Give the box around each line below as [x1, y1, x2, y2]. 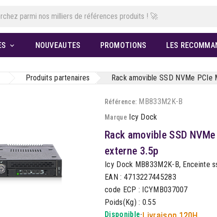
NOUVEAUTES [35, 41, 81, 50]
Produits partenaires [25, 73, 90, 83]
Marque [105, 113, 127, 122]
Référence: [105, 98, 137, 106]
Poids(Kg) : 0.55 [105, 198, 156, 207]
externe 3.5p [105, 145, 159, 157]
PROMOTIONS [100, 41, 147, 50]
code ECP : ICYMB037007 [105, 185, 188, 195]
